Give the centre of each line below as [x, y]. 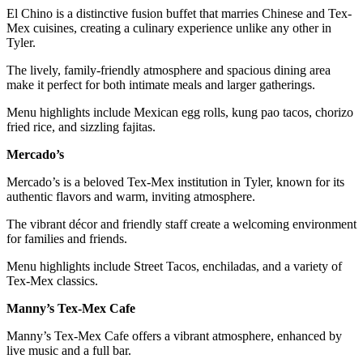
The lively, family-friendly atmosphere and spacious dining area [169, 70]
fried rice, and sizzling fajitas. [81, 126]
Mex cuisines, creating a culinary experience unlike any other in [169, 28]
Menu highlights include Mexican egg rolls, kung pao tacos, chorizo [180, 112]
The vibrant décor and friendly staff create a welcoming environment [181, 224]
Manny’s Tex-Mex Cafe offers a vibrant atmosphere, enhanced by [174, 335]
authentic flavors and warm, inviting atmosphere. [131, 196]
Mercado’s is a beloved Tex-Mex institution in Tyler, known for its [175, 181]
